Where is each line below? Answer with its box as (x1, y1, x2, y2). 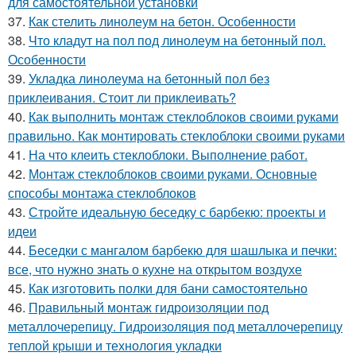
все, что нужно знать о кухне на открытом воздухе (8, 260, 302, 279)
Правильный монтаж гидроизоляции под (29, 298, 269, 317)
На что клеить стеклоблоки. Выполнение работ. (29, 145, 308, 164)
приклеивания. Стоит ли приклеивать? (8, 88, 236, 107)
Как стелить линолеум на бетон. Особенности (29, 12, 296, 31)
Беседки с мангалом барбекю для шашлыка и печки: (29, 241, 337, 260)
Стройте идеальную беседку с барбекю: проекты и (29, 203, 326, 222)
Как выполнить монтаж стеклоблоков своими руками (29, 107, 339, 126)
